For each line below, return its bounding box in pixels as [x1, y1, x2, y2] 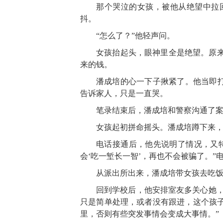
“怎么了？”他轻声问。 [96, 31, 175, 40]
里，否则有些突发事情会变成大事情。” [80, 209, 219, 218]
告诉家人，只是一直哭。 [80, 89, 168, 98]
